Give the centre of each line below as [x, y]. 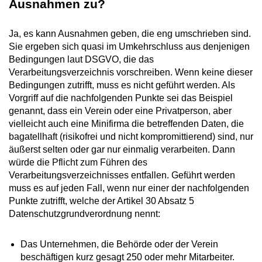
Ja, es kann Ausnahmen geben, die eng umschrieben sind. [130, 33]
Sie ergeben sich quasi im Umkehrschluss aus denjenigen [129, 46]
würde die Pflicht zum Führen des [78, 162]
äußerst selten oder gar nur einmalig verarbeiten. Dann [122, 149]
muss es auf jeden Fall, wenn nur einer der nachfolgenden [129, 188]
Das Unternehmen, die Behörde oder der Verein [119, 244]
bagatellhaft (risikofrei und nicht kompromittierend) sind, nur [131, 136]
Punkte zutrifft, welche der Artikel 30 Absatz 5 [101, 201]
